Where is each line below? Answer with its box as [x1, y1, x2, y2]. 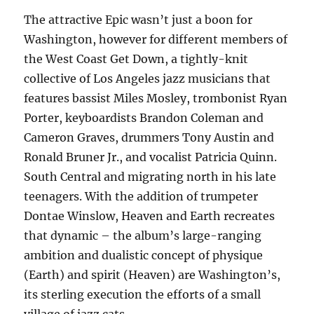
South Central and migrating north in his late [24, 170, 277, 184]
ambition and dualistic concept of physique [24, 248, 264, 262]
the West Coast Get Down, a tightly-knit [24, 52, 249, 66]
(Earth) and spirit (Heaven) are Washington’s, [24, 268, 281, 282]
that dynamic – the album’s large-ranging [24, 228, 262, 243]
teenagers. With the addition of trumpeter [24, 189, 259, 203]
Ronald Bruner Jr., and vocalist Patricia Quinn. [24, 150, 278, 164]
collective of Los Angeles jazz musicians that [24, 71, 271, 86]
